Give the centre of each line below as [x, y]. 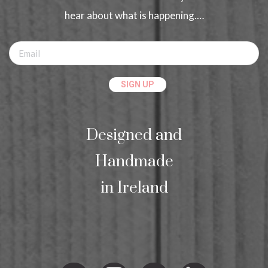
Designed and [134, 135]
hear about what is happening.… [134, 15]
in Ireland [134, 188]
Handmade [134, 162]
